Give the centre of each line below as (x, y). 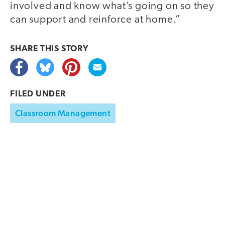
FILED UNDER (38, 94)
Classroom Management (63, 113)
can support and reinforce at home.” (95, 20)
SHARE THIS (36, 49)
